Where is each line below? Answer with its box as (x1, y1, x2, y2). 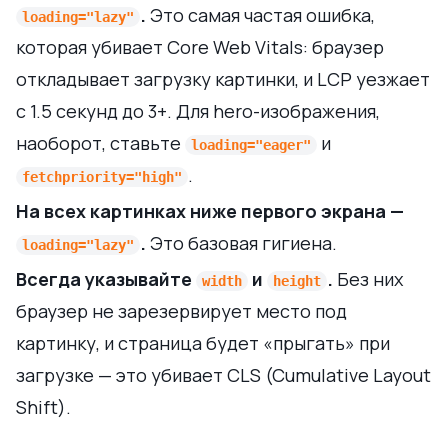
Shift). (16, 394, 71, 419)
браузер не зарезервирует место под (16, 298, 347, 323)
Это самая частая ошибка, (146, 2, 375, 27)
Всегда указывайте (16, 266, 196, 291)
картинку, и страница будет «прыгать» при (16, 330, 390, 355)
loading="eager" (191, 136, 311, 153)
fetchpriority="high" (22, 168, 182, 185)
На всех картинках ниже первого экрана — (16, 198, 404, 223)
